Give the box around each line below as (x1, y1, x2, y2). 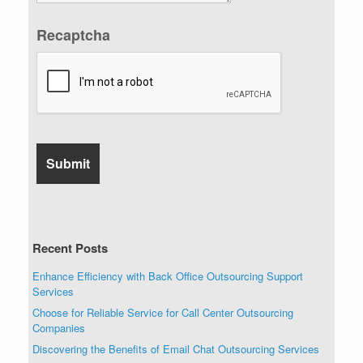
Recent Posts (32, 238, 108, 257)
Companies (32, 319, 85, 335)
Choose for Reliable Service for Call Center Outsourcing (32, 304, 293, 320)
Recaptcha (36, 23, 110, 45)
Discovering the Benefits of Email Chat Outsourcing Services (32, 340, 319, 357)
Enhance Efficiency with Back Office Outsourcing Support (32, 267, 303, 284)
